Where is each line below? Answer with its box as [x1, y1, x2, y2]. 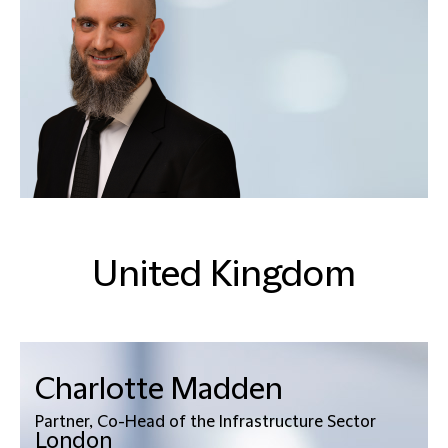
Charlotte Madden [35, 371, 283, 407]
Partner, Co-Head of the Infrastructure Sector [35, 412, 376, 431]
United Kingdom [92, 253, 356, 296]
